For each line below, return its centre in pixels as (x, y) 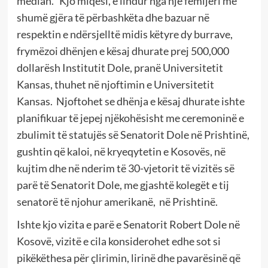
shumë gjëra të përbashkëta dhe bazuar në (113, 17)
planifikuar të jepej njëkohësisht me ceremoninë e (130, 118)
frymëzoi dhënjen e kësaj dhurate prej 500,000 (123, 51)
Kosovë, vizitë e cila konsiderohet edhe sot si (118, 241)
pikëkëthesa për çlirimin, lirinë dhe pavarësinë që (128, 258)
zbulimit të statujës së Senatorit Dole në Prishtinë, (133, 134)
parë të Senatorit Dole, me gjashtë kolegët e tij (123, 185)
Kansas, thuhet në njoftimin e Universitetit (115, 84)
